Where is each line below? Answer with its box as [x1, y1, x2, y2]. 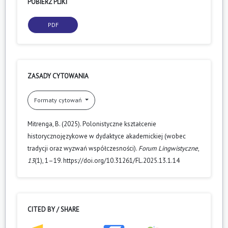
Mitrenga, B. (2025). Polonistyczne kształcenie [27, 119, 156, 128]
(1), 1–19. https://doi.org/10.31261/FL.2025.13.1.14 [35, 156, 180, 165]
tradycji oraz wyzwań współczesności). [27, 144, 138, 153]
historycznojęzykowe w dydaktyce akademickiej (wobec [27, 131, 186, 140]
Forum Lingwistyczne [138, 144, 198, 153]
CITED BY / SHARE [27, 205, 79, 214]
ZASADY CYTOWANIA [27, 71, 89, 80]
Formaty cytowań [34, 96, 83, 104]
